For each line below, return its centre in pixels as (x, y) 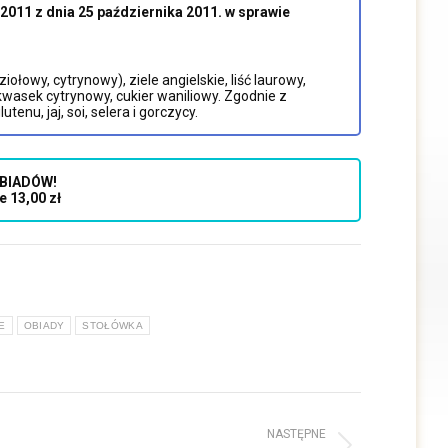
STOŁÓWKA (112, 325)
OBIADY (44, 325)
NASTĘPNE (296, 433)
